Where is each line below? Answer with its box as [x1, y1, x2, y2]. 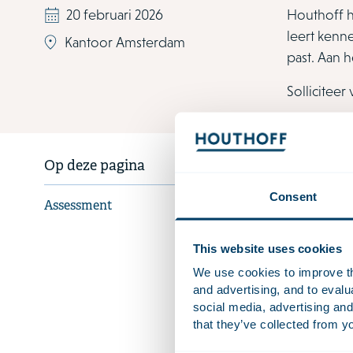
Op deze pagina [44, 158, 145, 176]
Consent [269, 189, 317, 203]
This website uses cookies [192, 241, 342, 255]
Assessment [44, 199, 113, 215]
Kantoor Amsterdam [65, 34, 185, 51]
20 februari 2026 [66, 6, 163, 24]
